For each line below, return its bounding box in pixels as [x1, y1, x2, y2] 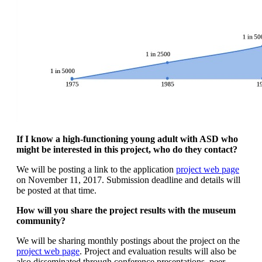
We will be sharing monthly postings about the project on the [16, 235, 240, 246]
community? [16, 215, 65, 226]
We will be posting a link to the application [16, 164, 176, 174]
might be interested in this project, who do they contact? [16, 144, 237, 154]
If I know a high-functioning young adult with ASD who [16, 133, 238, 144]
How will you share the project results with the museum [16, 205, 236, 215]
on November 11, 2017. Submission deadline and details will [16, 174, 240, 185]
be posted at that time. [16, 185, 96, 195]
